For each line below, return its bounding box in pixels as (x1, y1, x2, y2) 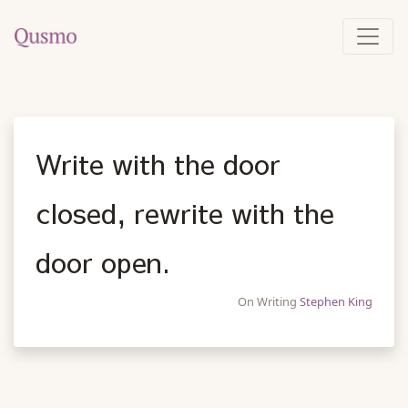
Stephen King (300, 293, 372, 310)
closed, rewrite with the (36, 193, 334, 231)
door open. (36, 242, 170, 280)
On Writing (238, 293, 300, 310)
